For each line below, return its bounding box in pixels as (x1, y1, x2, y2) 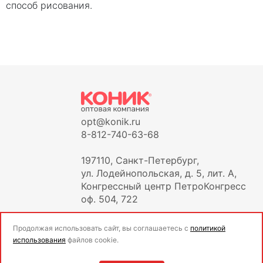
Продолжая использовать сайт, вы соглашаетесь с (13, 224, 190, 232)
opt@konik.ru (81, 116, 140, 127)
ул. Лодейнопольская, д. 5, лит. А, (81, 167, 237, 179)
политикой (190, 224, 225, 232)
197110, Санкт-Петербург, (81, 154, 199, 166)
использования (13, 235, 66, 244)
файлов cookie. (66, 235, 119, 244)
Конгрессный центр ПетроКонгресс (81, 180, 246, 192)
